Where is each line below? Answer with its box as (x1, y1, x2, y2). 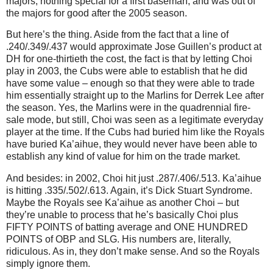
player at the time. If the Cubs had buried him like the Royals (6, 127, 264, 138)
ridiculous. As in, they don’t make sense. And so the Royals (6, 246, 260, 257)
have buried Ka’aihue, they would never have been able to (6, 139, 257, 150)
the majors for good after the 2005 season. (6, 7, 187, 18)
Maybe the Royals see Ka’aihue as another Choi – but (6, 197, 239, 208)
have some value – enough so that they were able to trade (6, 78, 255, 89)
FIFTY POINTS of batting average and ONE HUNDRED (6, 222, 248, 233)
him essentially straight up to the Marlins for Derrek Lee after (6, 90, 264, 101)
